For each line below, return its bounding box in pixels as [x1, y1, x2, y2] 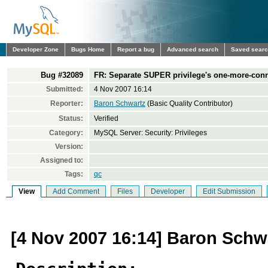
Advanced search [167, 46, 218, 53]
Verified [94, 114, 118, 123]
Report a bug [117, 46, 154, 53]
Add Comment [53, 187, 99, 196]
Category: [49, 129, 83, 137]
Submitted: [46, 85, 83, 93]
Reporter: [50, 99, 83, 108]
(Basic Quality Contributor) [145, 99, 233, 108]
